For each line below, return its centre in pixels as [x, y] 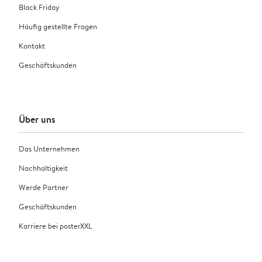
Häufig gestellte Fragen [58, 26]
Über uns [37, 120]
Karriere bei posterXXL [55, 226]
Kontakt [32, 45]
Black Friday [39, 7]
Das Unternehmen [49, 149]
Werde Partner [44, 187]
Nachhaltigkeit [43, 168]
